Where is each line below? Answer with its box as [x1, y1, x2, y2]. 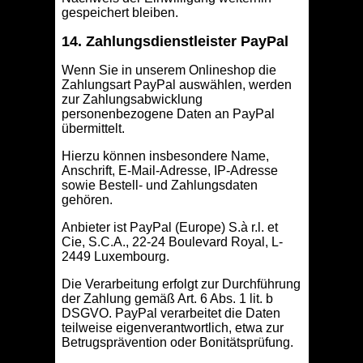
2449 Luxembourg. [61, 250, 169, 264]
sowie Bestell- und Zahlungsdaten [61, 178, 258, 193]
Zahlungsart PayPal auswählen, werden [61, 78, 292, 92]
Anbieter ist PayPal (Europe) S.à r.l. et [61, 220, 278, 235]
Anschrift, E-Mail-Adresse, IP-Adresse [61, 164, 278, 178]
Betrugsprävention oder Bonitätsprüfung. [61, 335, 293, 350]
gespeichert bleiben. [61, 6, 178, 20]
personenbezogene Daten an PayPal [61, 107, 275, 122]
